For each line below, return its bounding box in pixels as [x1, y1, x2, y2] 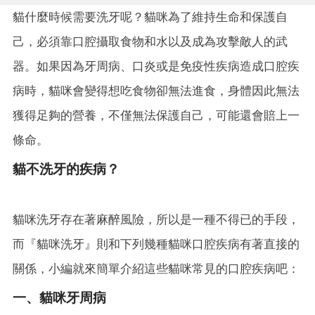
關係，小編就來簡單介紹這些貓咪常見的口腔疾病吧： [13, 261, 300, 276]
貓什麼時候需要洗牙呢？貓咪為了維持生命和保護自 [13, 9, 288, 24]
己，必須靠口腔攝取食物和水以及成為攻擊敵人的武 [13, 34, 288, 49]
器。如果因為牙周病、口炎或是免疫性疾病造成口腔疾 [13, 58, 300, 73]
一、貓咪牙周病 [13, 289, 106, 306]
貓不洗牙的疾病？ [13, 160, 120, 177]
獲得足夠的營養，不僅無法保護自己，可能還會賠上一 [13, 108, 300, 122]
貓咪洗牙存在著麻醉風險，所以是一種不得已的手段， [13, 212, 300, 226]
